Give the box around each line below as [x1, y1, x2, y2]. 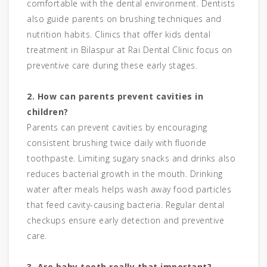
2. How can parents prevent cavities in [27, 91, 203, 103]
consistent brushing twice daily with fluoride [27, 137, 207, 149]
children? [27, 106, 69, 118]
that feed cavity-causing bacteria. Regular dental [27, 199, 225, 211]
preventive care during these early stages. [27, 60, 197, 72]
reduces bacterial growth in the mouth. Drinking [27, 168, 223, 180]
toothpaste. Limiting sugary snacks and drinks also [27, 153, 235, 164]
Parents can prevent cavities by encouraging [27, 122, 207, 133]
